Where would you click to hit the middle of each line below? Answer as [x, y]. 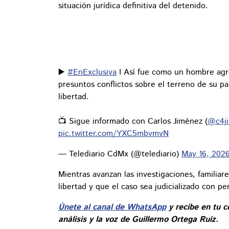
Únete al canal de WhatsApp [112, 208]
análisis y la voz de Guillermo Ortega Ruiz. [138, 220]
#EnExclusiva [92, 73]
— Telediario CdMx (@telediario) [120, 154]
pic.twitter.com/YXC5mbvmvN [113, 134]
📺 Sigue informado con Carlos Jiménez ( [133, 122]
